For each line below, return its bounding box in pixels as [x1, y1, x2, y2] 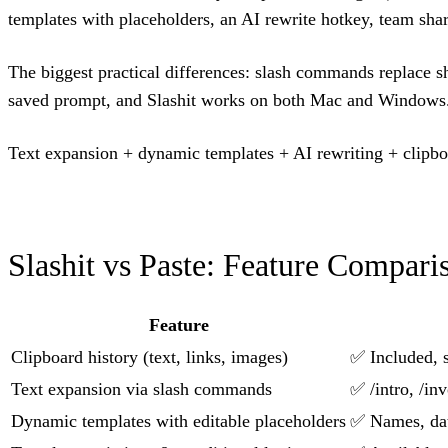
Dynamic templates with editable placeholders [11, 411, 346, 432]
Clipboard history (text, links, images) [11, 347, 288, 368]
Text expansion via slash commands [11, 379, 272, 400]
